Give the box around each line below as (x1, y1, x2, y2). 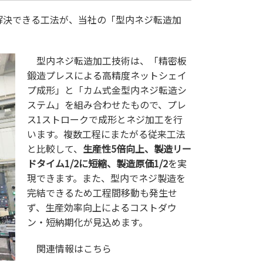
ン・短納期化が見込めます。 (27, 214, 148, 229)
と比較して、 (27, 141, 83, 156)
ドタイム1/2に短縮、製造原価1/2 (27, 156, 168, 170)
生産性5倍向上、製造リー (83, 141, 191, 156)
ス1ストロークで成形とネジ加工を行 (27, 112, 183, 126)
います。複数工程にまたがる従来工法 (27, 126, 186, 141)
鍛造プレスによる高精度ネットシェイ (27, 68, 187, 82)
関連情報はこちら (36, 241, 112, 255)
